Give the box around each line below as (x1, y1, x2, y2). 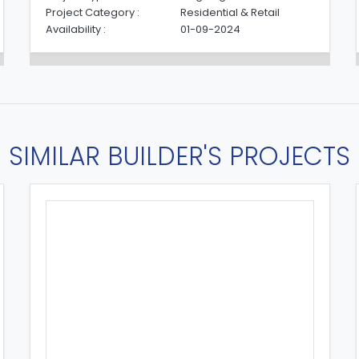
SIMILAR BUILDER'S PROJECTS (9, 138, 350, 174)
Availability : (46, 21, 107, 37)
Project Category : (46, 4, 140, 20)
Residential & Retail (179, 4, 280, 20)
